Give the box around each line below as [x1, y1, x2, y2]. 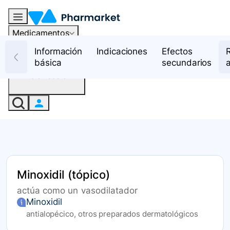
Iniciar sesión [22, 70, 72, 81]
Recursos [12, 43, 48, 53]
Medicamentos [12, 27, 69, 38]
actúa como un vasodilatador [17, 185, 138, 196]
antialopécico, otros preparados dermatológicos [26, 209, 198, 219]
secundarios [162, 57, 212, 68]
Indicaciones [97, 46, 148, 56]
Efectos [162, 46, 193, 56]
